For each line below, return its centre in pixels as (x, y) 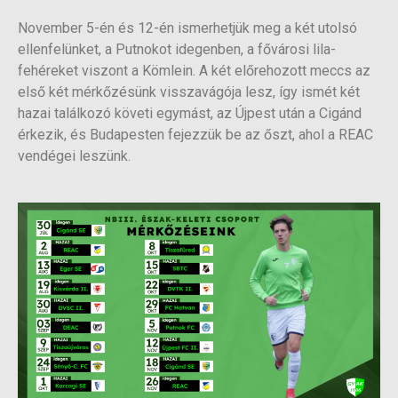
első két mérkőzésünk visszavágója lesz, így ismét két (189, 92)
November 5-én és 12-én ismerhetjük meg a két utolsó (187, 28)
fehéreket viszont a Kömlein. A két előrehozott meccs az (194, 71)
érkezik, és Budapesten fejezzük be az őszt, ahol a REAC (195, 135)
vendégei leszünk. (74, 156)
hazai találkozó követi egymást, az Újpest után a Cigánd (190, 114)
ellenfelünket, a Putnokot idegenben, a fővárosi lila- (177, 50)
